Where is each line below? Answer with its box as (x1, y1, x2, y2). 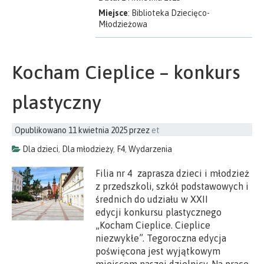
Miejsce (98, 8, 128, 18)
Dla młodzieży (62, 144, 113, 154)
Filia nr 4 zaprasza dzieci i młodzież (95, 167, 250, 179)
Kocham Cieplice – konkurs (12, 61, 240, 83)
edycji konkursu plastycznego (95, 206, 222, 217)
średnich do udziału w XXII (95, 193, 209, 204)
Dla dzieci (22, 144, 58, 154)
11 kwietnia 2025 (68, 125, 127, 135)
